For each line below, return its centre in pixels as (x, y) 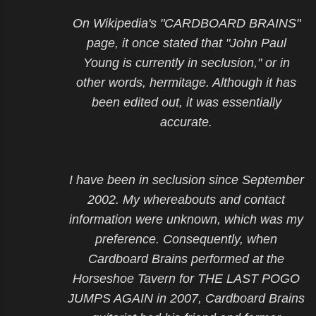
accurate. (186, 122)
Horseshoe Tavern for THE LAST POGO (186, 278)
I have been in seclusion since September (186, 180)
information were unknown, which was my (186, 219)
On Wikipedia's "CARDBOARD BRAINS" (186, 23)
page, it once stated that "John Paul (186, 43)
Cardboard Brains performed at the (186, 259)
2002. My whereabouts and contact (186, 199)
